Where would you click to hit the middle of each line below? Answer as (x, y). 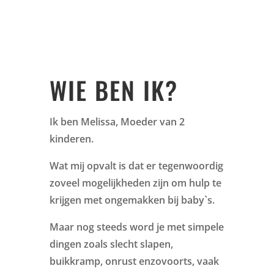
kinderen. (71, 139)
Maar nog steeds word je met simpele (136, 227)
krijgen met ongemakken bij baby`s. (132, 200)
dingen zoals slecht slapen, (111, 244)
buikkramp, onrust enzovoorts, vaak (134, 261)
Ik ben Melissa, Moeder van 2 (117, 121)
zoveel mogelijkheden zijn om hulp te (135, 183)
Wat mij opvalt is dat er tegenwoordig (136, 165)
